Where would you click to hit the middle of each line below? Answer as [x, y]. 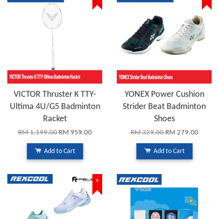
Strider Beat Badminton [164, 107]
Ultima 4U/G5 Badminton [55, 107]
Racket [55, 119]
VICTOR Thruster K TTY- [55, 95]
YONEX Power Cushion [164, 95]
